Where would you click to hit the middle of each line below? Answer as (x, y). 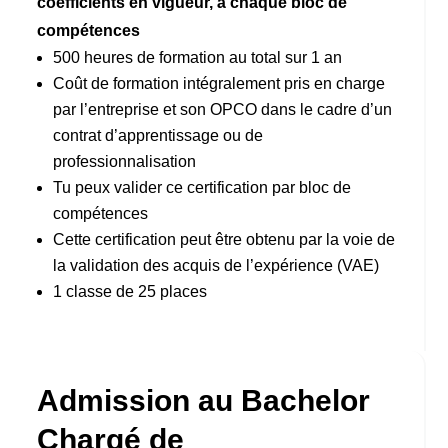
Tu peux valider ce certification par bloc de (202, 187)
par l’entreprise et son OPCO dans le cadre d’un (223, 109)
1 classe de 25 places (130, 291)
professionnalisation (125, 161)
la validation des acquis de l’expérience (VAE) (216, 265)
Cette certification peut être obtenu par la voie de (224, 239)
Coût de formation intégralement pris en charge (219, 83)
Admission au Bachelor (204, 400)
